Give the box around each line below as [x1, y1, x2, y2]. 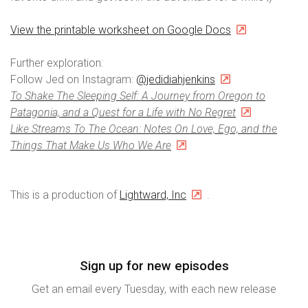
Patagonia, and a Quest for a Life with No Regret [10, 106, 236, 119]
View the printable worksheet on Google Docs [10, 23, 231, 36]
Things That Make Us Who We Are [10, 139, 171, 152]
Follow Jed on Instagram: [10, 73, 136, 86]
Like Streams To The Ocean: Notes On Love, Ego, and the [10, 122, 277, 135]
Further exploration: [10, 56, 103, 69]
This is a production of [10, 188, 120, 201]
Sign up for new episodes [79, 258, 229, 274]
